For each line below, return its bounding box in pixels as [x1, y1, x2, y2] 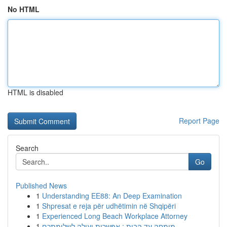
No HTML [8, 4, 40, 14]
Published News [16, 180, 67, 191]
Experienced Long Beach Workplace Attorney [42, 211, 187, 221]
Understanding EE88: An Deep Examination [42, 191, 182, 201]
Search [16, 143, 39, 153]
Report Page [179, 116, 219, 126]
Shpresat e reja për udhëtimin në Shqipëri [42, 201, 176, 211]
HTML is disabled [8, 87, 63, 97]
